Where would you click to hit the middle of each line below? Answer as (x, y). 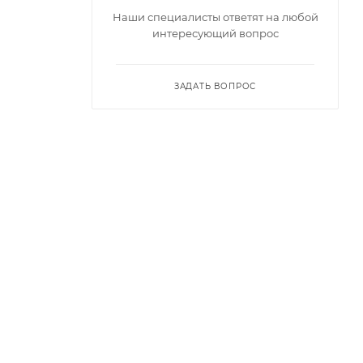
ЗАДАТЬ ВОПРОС (215, 86)
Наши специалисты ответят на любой (215, 17)
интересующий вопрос (215, 33)
